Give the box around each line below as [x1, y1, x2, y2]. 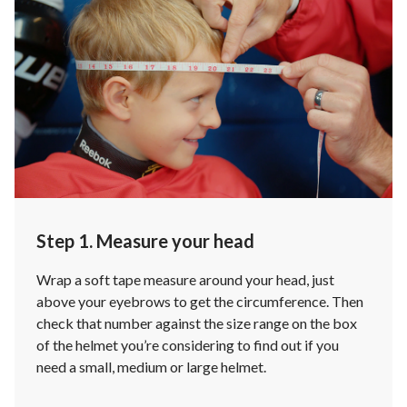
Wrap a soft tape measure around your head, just [36, 270, 334, 288]
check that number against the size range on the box [36, 313, 357, 332]
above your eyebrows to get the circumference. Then [36, 292, 363, 310]
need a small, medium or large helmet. [36, 357, 266, 375]
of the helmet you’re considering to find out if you [36, 335, 339, 353]
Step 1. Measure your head [36, 229, 254, 252]
